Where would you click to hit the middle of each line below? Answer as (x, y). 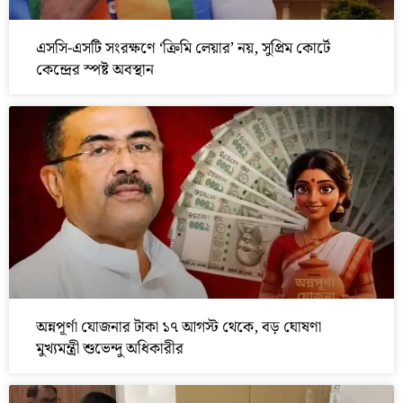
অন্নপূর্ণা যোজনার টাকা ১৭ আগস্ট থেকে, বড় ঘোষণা (179, 328)
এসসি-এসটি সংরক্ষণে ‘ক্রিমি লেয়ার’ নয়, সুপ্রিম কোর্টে (183, 49)
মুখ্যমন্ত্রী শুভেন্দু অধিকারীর (110, 349)
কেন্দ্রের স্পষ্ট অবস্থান (95, 71)
